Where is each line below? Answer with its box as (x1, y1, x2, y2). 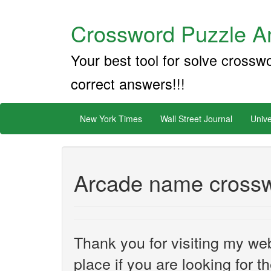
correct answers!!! (71, 73, 185, 94)
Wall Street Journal (160, 113, 232, 125)
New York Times (80, 113, 142, 125)
